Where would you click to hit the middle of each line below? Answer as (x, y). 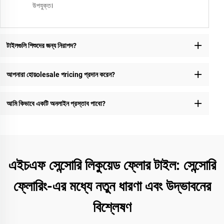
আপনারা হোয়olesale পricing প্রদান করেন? (60, 74)
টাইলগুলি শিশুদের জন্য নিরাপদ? (41, 45)
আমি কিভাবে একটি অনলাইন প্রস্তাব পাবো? (56, 103)
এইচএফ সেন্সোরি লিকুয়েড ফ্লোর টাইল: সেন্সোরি (112, 165)
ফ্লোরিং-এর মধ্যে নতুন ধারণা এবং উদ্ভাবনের (112, 186)
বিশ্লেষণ (112, 207)
